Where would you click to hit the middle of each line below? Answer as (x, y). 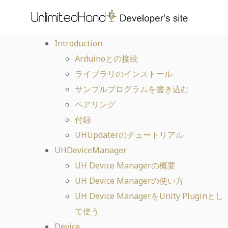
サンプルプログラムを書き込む (132, 89)
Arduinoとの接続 (106, 59)
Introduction (78, 43)
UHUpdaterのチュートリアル (129, 135)
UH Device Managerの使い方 (129, 181)
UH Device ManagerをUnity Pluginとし (149, 196)
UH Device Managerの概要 (125, 165)
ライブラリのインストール (124, 74)
